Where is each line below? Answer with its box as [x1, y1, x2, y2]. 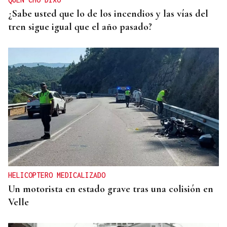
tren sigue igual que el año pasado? [8, 21, 152, 33]
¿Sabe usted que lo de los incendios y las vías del [8, 8, 208, 20]
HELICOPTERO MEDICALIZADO [8, 171, 105, 180]
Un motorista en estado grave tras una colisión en [8, 183, 213, 196]
